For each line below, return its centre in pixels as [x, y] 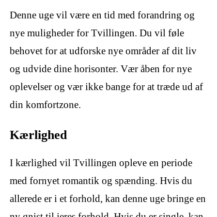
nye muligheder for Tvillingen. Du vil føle [97, 33]
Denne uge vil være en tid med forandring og [102, 15]
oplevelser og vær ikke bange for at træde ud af [106, 86]
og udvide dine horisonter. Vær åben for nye [101, 69]
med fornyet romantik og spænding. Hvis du [101, 181]
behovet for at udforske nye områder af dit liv [103, 51]
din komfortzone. [45, 104]
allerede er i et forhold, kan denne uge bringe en [108, 199]
